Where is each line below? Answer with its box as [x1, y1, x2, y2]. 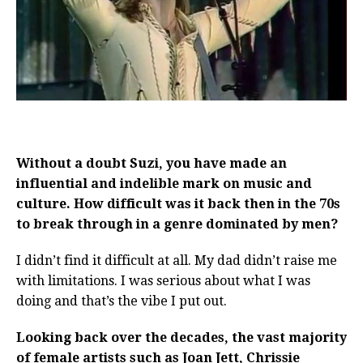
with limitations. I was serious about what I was [16, 272, 310, 288]
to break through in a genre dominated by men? [16, 216, 338, 232]
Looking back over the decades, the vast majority [16, 329, 347, 345]
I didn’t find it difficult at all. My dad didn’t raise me [16, 252, 337, 268]
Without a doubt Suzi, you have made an [16, 155, 287, 171]
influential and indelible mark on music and [16, 175, 312, 191]
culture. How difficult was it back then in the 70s [16, 195, 340, 211]
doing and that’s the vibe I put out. [16, 293, 227, 309]
